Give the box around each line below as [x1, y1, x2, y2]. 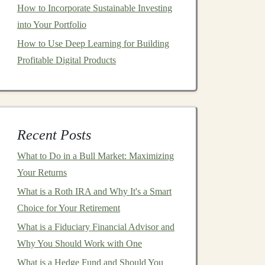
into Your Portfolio [17, 20, 86, 30]
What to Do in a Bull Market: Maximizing [17, 151, 174, 161]
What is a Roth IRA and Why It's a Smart [17, 186, 172, 196]
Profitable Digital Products [17, 55, 116, 65]
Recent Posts [17, 127, 91, 143]
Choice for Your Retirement [17, 203, 120, 213]
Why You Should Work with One [17, 238, 142, 248]
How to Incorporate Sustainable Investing [17, 3, 172, 13]
